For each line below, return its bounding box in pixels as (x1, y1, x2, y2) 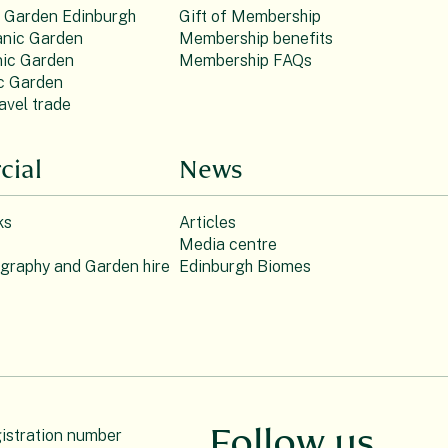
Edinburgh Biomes (179, 257, 311, 277)
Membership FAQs (179, 51, 312, 71)
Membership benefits (179, 29, 333, 49)
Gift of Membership (179, 7, 321, 27)
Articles (179, 213, 236, 233)
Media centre (179, 235, 277, 255)
